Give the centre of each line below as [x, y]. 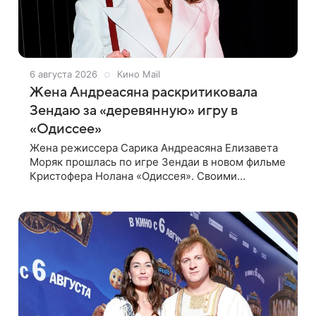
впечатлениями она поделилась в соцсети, [141, 190]
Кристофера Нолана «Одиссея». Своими [133, 176]
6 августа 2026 [63, 74]
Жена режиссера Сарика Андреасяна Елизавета [154, 148]
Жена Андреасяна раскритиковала [144, 93]
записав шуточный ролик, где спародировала [147, 205]
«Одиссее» [66, 129]
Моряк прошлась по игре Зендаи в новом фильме [158, 162]
